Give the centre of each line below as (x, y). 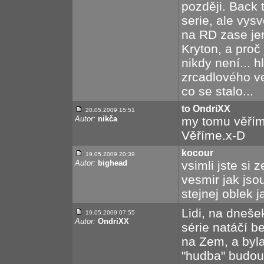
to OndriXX (206, 109)
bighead (113, 163)
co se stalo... (217, 91)
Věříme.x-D (213, 135)
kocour (197, 153)
